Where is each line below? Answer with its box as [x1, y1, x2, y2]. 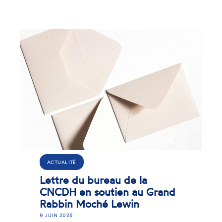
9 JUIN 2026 [17, 212, 51, 218]
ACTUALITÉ [24, 159, 54, 165]
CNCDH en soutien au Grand [17, 185, 153, 198]
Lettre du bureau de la [17, 173, 125, 186]
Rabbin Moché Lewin [17, 197, 117, 210]
